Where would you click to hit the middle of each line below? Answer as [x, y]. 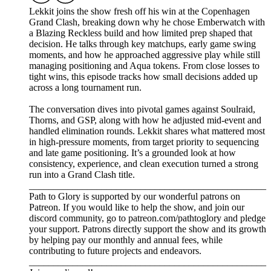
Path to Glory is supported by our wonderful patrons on [135, 197]
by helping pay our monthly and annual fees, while [126, 240]
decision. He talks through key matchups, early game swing [142, 44]
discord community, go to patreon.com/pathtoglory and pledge [147, 218]
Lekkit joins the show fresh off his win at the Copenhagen [139, 11]
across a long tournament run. [85, 88]
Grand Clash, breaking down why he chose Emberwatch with [147, 22]
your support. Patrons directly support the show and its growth [148, 229]
